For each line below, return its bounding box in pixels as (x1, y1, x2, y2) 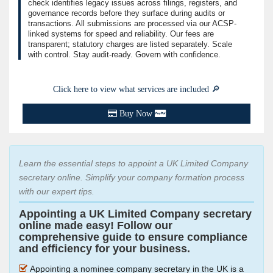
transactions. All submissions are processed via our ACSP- (28, 19, 236, 29)
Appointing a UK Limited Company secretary (19, 208, 252, 221)
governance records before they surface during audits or (28, 9, 225, 18)
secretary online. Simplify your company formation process (19, 173, 244, 183)
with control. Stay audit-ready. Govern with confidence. (28, 50, 221, 60)
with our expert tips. (19, 187, 94, 197)
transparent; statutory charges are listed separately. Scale (28, 40, 232, 49)
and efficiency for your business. (19, 243, 190, 255)
